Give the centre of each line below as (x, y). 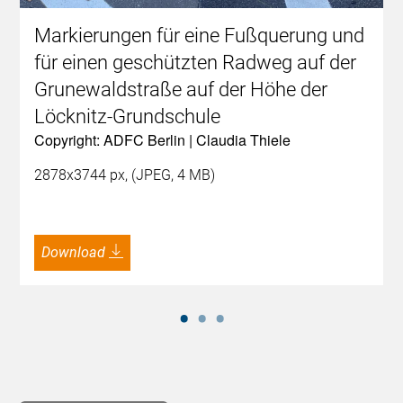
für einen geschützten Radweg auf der (196, 63)
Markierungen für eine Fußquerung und (200, 36)
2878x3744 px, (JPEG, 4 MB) (125, 175)
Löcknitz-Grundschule (128, 117)
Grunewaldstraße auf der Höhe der (181, 90)
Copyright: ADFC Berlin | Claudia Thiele (163, 140)
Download (78, 253)
